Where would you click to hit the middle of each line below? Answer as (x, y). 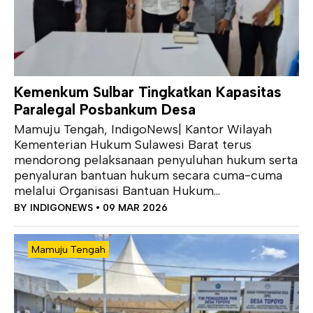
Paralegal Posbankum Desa (105, 110)
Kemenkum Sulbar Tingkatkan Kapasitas (148, 92)
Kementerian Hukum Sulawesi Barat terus (133, 145)
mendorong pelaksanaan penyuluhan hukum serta (156, 160)
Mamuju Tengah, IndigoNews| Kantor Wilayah (143, 130)
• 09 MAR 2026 (130, 208)
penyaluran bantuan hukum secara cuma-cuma (148, 176)
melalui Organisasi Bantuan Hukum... (117, 191)
